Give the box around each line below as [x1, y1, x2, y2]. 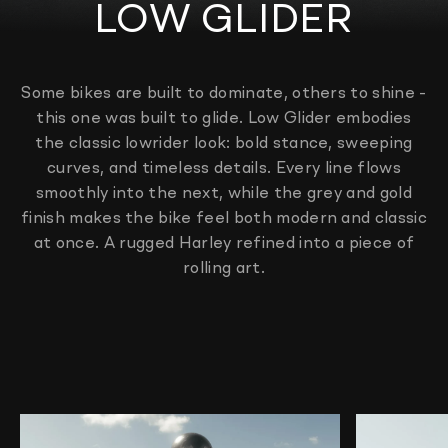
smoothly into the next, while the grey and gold [35, 186, 413, 202]
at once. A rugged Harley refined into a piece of [33, 236, 415, 252]
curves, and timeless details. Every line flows [47, 161, 401, 177]
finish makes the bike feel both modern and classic [20, 211, 427, 227]
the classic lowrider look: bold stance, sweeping [35, 136, 413, 152]
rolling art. [183, 261, 265, 277]
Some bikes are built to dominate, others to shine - [21, 86, 427, 102]
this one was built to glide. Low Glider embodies [36, 111, 412, 127]
